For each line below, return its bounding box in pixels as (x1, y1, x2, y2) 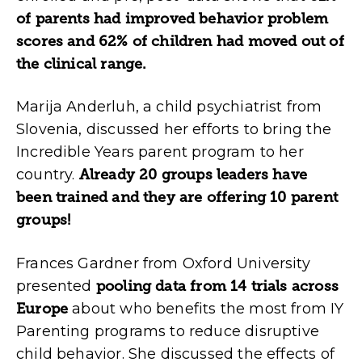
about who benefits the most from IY (68, 299, 344, 318)
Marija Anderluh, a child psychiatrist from (16, 98, 322, 116)
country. (16, 166, 75, 184)
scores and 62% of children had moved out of (16, 32, 344, 50)
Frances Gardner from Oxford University (16, 254, 310, 272)
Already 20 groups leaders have (74, 166, 308, 184)
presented (16, 276, 96, 295)
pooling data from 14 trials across (95, 276, 339, 295)
